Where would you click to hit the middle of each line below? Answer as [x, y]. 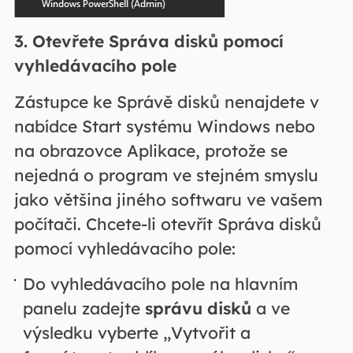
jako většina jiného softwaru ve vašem [168, 199]
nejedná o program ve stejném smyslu [166, 175]
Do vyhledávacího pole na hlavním [161, 283]
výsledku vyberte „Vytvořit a [137, 332]
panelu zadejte [84, 308]
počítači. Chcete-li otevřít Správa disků [167, 224]
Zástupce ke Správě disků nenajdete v [166, 102]
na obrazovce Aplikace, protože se [150, 150]
